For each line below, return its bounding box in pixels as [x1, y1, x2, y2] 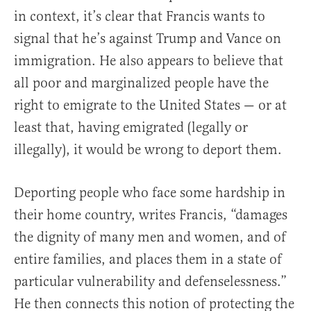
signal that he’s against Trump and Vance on [14, 30, 281, 48]
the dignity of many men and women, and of [14, 228, 286, 246]
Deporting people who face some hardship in [14, 184, 285, 202]
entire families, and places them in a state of [14, 251, 282, 269]
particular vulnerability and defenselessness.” [14, 273, 287, 291]
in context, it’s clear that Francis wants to [14, 8, 265, 26]
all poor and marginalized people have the [14, 74, 269, 92]
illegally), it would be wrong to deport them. [14, 141, 282, 159]
